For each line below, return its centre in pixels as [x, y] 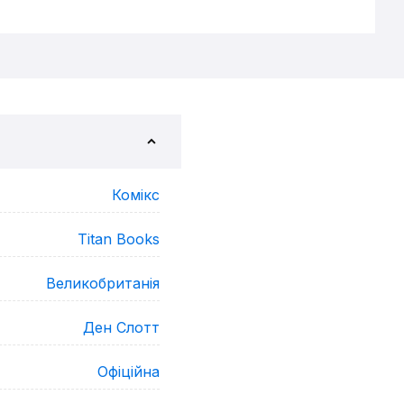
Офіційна [129, 372]
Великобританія [103, 283]
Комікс [136, 195]
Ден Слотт [121, 327]
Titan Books [119, 239]
